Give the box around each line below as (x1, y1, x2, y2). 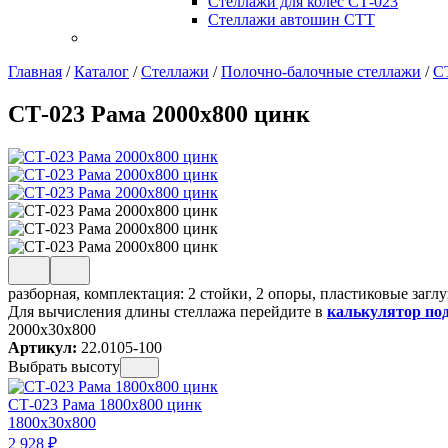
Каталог (74, 63, 129, 80)
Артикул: (8, 338, 81, 356)
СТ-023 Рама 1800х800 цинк (8, 395, 202, 413)
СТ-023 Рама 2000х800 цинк (8, 100, 310, 127)
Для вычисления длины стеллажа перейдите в (8, 302, 327, 320)
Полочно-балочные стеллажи (221, 63, 421, 80)
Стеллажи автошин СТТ (208, 11, 375, 28)
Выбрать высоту (8, 357, 120, 375)
